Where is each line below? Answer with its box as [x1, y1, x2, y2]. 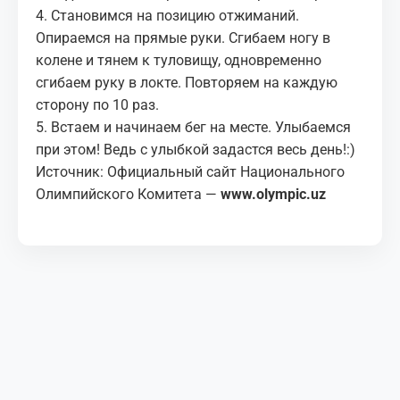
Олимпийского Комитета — [36, 185, 217, 203]
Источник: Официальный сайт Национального [36, 162, 345, 180]
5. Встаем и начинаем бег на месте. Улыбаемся [36, 118, 351, 136]
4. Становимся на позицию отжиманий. [36, 6, 299, 24]
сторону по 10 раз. [36, 96, 159, 113]
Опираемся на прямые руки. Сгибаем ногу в [36, 29, 330, 46]
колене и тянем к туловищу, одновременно [36, 51, 321, 69]
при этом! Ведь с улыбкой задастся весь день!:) [36, 140, 355, 158]
